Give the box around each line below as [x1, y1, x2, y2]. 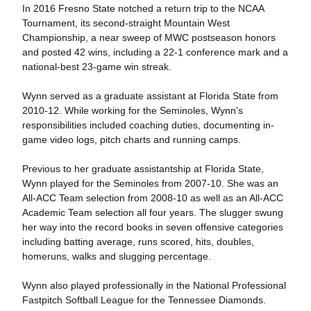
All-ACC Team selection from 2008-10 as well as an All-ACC [22, 192, 283, 204]
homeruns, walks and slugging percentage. [22, 251, 211, 262]
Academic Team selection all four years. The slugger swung [22, 207, 283, 219]
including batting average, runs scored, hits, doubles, [22, 236, 254, 248]
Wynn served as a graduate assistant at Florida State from [22, 90, 278, 102]
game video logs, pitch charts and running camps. [22, 134, 241, 146]
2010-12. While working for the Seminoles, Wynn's [22, 105, 243, 117]
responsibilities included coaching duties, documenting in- [22, 119, 274, 131]
